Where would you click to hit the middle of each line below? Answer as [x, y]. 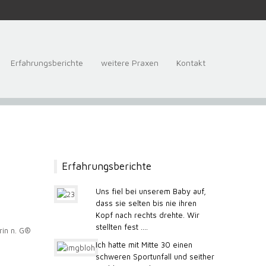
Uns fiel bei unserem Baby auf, [151, 191]
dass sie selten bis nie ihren [146, 203]
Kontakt [191, 63]
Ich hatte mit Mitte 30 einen [144, 245]
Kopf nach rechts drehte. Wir [148, 215]
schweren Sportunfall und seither [155, 257]
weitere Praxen [130, 63]
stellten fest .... [122, 227]
